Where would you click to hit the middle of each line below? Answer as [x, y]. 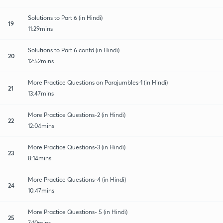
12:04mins [41, 125]
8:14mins [40, 158]
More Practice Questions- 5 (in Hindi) [78, 212]
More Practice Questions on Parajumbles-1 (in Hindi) [98, 82]
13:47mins [41, 93]
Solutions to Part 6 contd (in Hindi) [74, 50]
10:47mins [41, 190]
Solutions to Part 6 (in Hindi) [65, 17]
